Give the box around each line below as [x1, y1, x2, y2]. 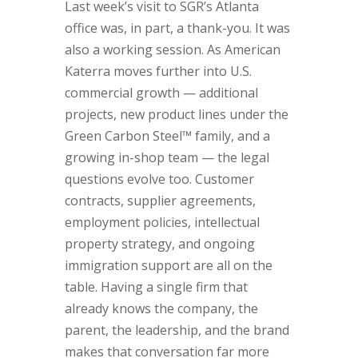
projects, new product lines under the [64, 105, 288, 123]
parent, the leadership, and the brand [64, 321, 289, 339]
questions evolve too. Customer [64, 170, 254, 188]
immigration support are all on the [64, 257, 272, 274]
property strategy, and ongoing [64, 235, 255, 253]
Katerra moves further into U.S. [64, 62, 252, 80]
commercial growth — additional [64, 84, 258, 101]
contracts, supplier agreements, [64, 192, 256, 209]
